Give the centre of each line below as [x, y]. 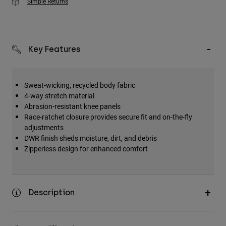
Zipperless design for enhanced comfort [86, 149]
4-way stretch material [59, 96]
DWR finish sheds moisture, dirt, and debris [91, 138]
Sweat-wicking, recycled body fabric [80, 85]
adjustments [44, 128]
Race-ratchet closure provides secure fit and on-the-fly [108, 117]
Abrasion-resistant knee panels [72, 106]
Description [51, 193]
